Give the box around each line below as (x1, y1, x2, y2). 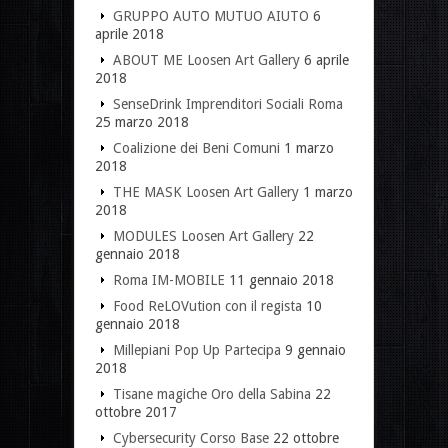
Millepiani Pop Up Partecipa (113, 341, 281, 358)
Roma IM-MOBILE (113, 271, 225, 288)
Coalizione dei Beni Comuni (113, 139, 280, 156)
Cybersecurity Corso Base (113, 429, 269, 446)
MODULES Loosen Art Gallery (113, 227, 294, 244)
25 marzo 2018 (95, 113, 189, 130)
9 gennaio (285, 341, 346, 358)
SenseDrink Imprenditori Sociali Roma (113, 95, 343, 112)
